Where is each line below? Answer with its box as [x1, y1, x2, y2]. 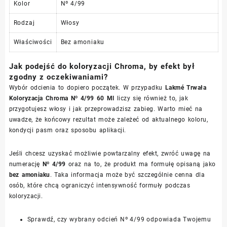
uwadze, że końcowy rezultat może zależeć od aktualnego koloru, [9, 116, 208, 123]
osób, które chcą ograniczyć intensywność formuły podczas [9, 181, 190, 189]
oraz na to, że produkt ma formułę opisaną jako [65, 160, 216, 168]
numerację [9, 160, 43, 168]
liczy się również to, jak [114, 94, 188, 102]
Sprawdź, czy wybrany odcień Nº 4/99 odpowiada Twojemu [27, 215, 211, 223]
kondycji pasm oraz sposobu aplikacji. [9, 126, 126, 134]
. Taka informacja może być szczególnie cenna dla [50, 171, 205, 178]
